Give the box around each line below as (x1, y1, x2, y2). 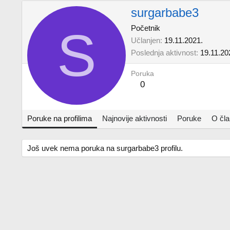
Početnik (131, 24, 160, 33)
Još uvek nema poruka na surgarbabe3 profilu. (27, 144, 183, 152)
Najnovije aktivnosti (102, 114, 167, 123)
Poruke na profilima (27, 114, 92, 123)
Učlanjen (131, 36, 160, 45)
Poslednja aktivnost (131, 48, 196, 57)
